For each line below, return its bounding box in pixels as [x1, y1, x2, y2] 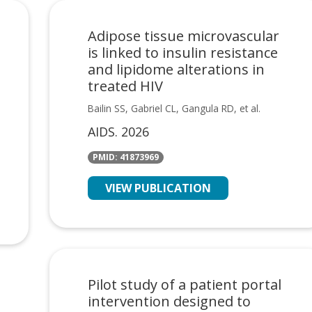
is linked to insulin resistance [87, 42, 278, 62]
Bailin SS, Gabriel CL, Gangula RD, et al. [87, 101, 260, 115]
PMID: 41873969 [92, 151, 159, 164]
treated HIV [87, 76, 163, 95]
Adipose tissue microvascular [87, 26, 279, 45]
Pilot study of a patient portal [87, 274, 281, 294]
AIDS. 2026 [87, 123, 149, 140]
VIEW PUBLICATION [104, 180, 211, 196]
